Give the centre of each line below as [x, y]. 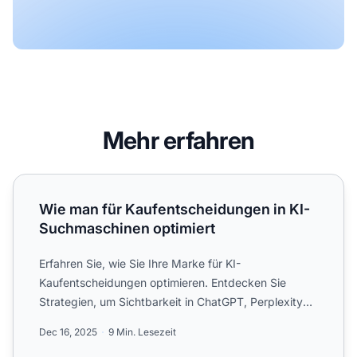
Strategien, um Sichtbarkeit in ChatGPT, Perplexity [171, 302]
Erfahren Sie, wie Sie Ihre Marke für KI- [140, 263]
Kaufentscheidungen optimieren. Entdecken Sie [163, 282]
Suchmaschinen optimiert [127, 228]
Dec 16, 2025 [68, 332]
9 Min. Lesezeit [142, 332]
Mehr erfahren [178, 140]
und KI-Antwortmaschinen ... [113, 321]
